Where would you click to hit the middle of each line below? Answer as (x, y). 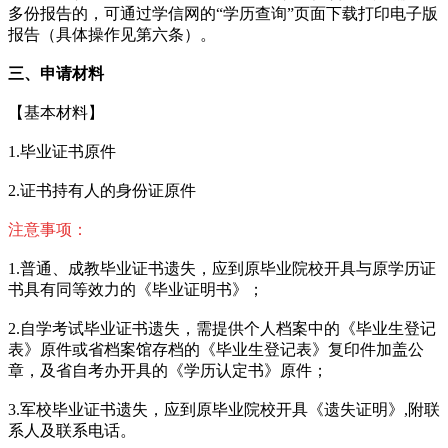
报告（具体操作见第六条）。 (112, 34)
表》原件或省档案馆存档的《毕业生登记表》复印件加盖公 (216, 349)
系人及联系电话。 (72, 430)
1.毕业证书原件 (62, 151)
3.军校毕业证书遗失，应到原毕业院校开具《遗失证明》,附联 (224, 409)
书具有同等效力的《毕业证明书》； (136, 289)
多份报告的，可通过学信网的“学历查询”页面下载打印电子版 (223, 13)
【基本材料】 (56, 112)
